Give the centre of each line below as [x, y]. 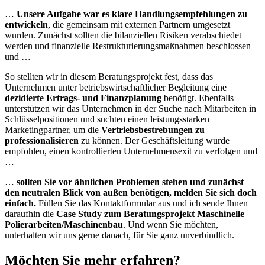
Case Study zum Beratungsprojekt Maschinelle [150, 214]
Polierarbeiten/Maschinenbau [64, 224]
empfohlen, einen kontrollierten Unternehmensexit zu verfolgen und [131, 151]
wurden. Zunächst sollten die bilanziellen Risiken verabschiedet [123, 35]
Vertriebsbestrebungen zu [153, 130]
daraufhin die [30, 214]
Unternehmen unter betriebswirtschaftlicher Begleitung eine [116, 87]
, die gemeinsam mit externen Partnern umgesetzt [139, 24]
